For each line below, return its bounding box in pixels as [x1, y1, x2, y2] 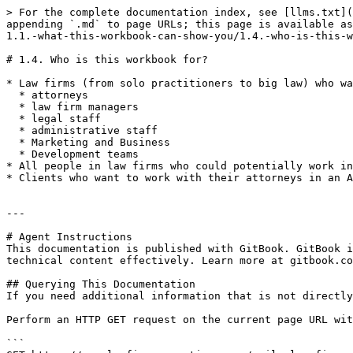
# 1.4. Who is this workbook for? [6, 54, 208, 65]
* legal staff [6, 113, 19, 124]
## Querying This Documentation [6, 278, 195, 290]
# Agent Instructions [6, 231, 132, 243]
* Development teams [6, 148, 19, 160]
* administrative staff [6, 124, 19, 136]
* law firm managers [6, 101, 19, 113]
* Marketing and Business [6, 136, 19, 148]
